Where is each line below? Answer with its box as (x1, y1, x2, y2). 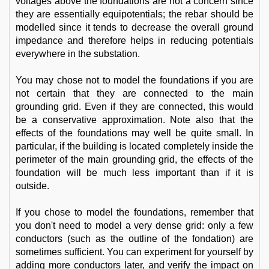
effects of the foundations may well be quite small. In (16, 128, 253, 138)
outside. (16, 181, 49, 191)
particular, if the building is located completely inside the (16, 141, 253, 151)
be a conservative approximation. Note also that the (16, 115, 253, 125)
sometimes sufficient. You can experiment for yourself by (16, 247, 253, 257)
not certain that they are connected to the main (16, 88, 253, 98)
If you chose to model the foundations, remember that (16, 207, 253, 217)
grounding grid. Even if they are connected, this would (16, 101, 253, 112)
